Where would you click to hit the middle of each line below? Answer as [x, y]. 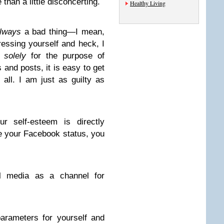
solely [15, 56]
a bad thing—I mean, [63, 32]
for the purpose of [65, 56]
